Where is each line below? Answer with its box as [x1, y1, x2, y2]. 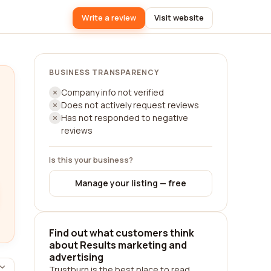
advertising [49, 250, 103, 264]
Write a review [82, 12, 136, 23]
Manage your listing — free [75, 177, 186, 189]
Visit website [154, 12, 204, 23]
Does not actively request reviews [61, 99, 199, 111]
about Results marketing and [49, 238, 187, 252]
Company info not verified [61, 87, 164, 98]
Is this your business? [49, 154, 133, 165]
